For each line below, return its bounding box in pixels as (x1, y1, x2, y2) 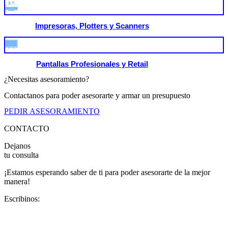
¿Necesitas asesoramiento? (4, 75, 89, 84)
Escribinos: (4, 194, 40, 203)
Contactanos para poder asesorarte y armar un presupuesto (4, 91, 190, 100)
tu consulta (4, 151, 39, 159)
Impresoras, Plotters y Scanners (35, 21, 149, 31)
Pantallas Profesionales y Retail (36, 60, 148, 69)
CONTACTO (4, 124, 49, 133)
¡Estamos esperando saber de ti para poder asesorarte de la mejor (4, 168, 210, 177)
